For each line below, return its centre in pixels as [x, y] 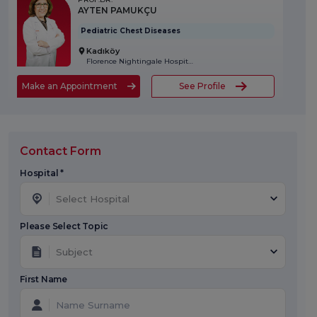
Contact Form [60, 151]
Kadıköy [103, 51]
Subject [74, 252]
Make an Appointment [69, 86]
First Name [44, 279]
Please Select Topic [64, 226]
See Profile [203, 86]
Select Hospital [93, 198]
